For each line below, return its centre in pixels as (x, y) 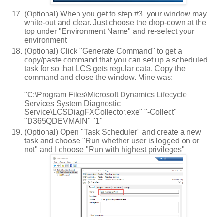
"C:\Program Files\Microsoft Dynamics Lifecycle (106, 94)
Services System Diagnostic (72, 103)
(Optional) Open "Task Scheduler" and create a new (113, 132)
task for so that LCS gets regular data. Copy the (105, 68)
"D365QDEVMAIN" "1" (63, 121)
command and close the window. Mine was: (99, 77)
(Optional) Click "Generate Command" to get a (103, 51)
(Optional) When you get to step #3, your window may (116, 14)
